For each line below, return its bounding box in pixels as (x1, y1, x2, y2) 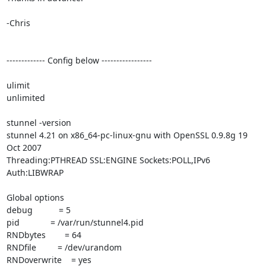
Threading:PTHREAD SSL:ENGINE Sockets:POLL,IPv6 (6, 154, 210, 166)
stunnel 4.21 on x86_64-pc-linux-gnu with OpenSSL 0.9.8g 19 (6, 129, 248, 141)
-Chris (6, 17, 30, 28)
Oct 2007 (6, 142, 42, 153)
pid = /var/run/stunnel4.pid (6, 217, 144, 228)
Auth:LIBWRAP (6, 167, 64, 178)
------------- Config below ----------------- (6, 55, 152, 66)
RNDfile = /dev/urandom (6, 242, 122, 253)
